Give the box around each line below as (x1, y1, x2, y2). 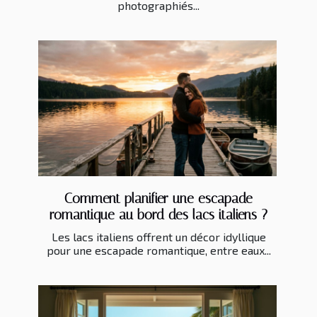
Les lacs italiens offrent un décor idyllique (51, 230, 266, 244)
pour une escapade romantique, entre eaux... (46, 243, 271, 258)
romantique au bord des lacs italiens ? (50, 207, 267, 224)
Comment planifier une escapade (64, 190, 253, 207)
